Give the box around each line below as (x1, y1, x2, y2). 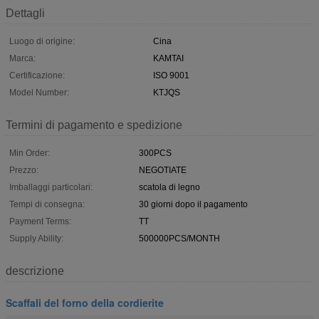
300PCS (139, 147, 172, 158)
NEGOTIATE (139, 164, 187, 175)
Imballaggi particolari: (9, 182, 93, 192)
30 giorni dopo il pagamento (139, 199, 248, 209)
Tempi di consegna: (9, 199, 85, 209)
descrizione (6, 264, 64, 277)
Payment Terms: (9, 216, 71, 226)
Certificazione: (9, 70, 65, 80)
